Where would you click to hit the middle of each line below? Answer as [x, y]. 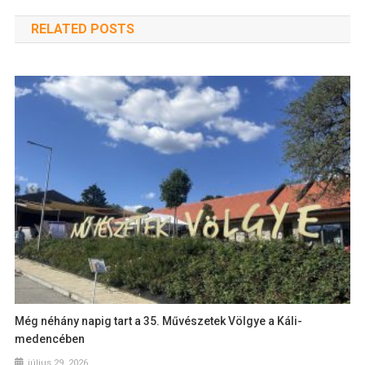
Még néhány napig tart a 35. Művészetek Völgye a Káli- [159, 321]
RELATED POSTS [82, 29]
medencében [50, 339]
